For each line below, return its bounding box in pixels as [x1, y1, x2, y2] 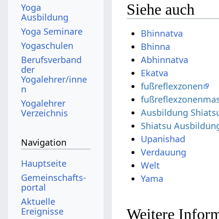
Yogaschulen [21, 39, 74, 51]
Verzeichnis [21, 107, 68, 119]
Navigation [21, 136, 67, 149]
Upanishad [141, 133, 186, 145]
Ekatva [141, 67, 169, 79]
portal [21, 181, 46, 193]
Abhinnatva [141, 54, 189, 66]
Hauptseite [21, 157, 67, 169]
